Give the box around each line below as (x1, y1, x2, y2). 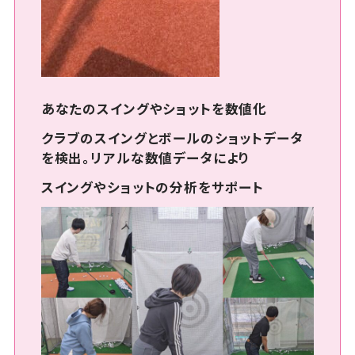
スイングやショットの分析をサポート (40, 177, 265, 197)
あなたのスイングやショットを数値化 (40, 99, 268, 119)
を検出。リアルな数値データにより (40, 148, 250, 168)
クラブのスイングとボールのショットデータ (40, 128, 303, 148)
